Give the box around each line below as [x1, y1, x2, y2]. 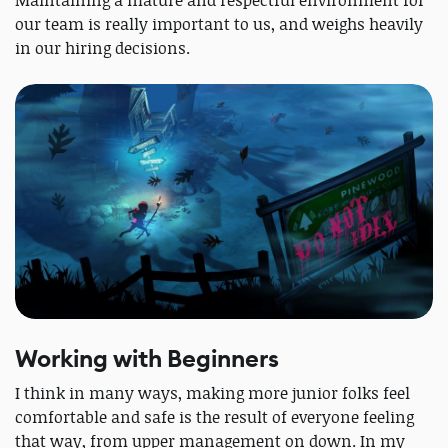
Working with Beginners [15, 343, 279, 376]
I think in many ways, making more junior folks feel [15, 382, 410, 405]
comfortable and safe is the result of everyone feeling [15, 406, 414, 429]
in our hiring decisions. [15, 37, 190, 60]
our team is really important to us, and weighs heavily [15, 13, 423, 36]
